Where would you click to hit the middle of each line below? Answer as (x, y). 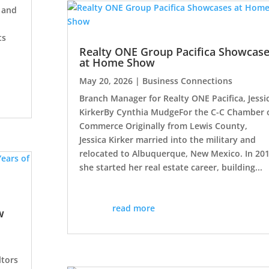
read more (134, 208)
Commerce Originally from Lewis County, (163, 125)
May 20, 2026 (106, 80)
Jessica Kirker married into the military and (167, 139)
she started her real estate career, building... (171, 167)
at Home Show (117, 62)
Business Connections (187, 80)
